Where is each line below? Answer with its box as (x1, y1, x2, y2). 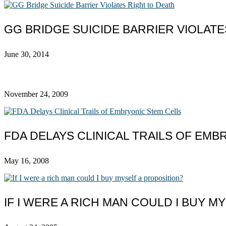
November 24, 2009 (4, 89, 68, 98)
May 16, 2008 (4, 156, 49, 165)
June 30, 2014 (4, 49, 49, 59)
